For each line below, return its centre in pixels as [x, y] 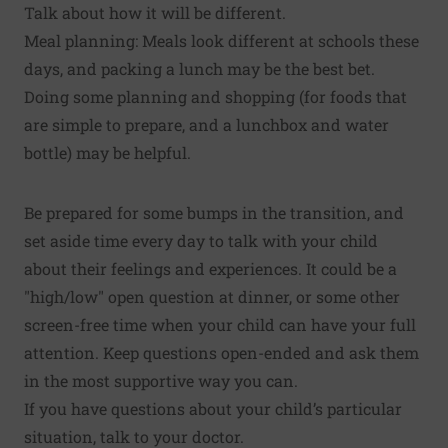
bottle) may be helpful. [107, 153]
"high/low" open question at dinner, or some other [212, 297]
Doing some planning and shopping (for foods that [215, 97]
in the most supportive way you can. [161, 381]
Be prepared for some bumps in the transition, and [214, 213]
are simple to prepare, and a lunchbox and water [206, 125]
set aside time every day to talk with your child [201, 241]
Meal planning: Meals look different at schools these [221, 41]
